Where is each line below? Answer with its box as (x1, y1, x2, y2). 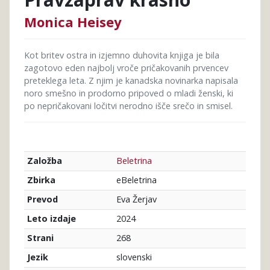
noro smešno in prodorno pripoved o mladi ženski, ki (24, 87, 233, 99)
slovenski (116, 251, 152, 263)
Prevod (27, 193, 58, 206)
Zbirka (27, 174, 55, 186)
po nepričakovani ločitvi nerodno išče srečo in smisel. (24, 99, 233, 111)
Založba (27, 155, 62, 167)
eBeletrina (116, 174, 157, 186)
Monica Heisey (24, 12, 122, 31)
